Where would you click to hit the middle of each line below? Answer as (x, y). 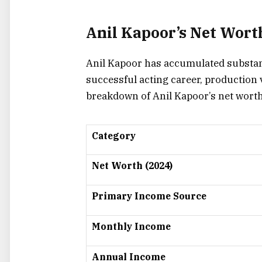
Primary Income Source (149, 196)
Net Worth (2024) (132, 165)
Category (114, 135)
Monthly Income (131, 226)
